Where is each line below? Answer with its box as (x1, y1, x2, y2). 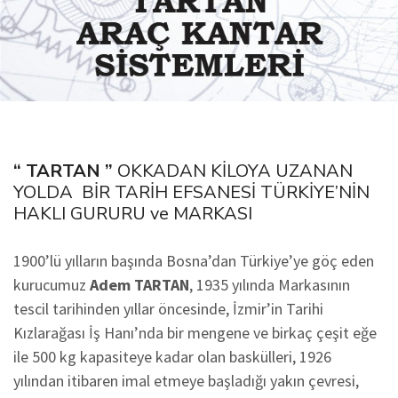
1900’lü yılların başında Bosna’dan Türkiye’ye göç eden (13, 251, 374, 271)
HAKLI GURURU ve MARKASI (13, 202, 252, 226)
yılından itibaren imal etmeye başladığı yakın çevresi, (13, 370, 359, 391)
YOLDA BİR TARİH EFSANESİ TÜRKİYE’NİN (13, 180, 370, 204)
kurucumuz (13, 275, 86, 295)
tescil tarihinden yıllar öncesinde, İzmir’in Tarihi (13, 298, 323, 319)
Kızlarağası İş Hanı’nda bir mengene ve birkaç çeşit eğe (13, 322, 377, 343)
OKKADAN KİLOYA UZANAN (113, 159, 353, 183)
